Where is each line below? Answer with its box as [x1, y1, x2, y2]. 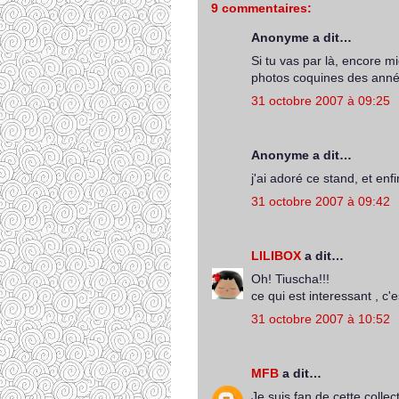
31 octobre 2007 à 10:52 [251, 312, 390, 326]
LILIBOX [251, 248, 301, 263]
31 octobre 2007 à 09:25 [251, 94, 390, 108]
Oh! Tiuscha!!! [251, 272, 330, 286]
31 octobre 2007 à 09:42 [251, 194, 390, 208]
